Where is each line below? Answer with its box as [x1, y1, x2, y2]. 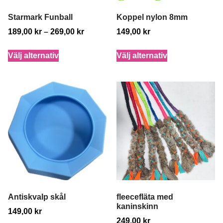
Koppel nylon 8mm [116, 12, 188, 21]
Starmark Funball [8, 12, 73, 21]
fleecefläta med [116, 192, 173, 201]
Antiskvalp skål [8, 192, 66, 201]
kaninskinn [116, 202, 158, 211]
